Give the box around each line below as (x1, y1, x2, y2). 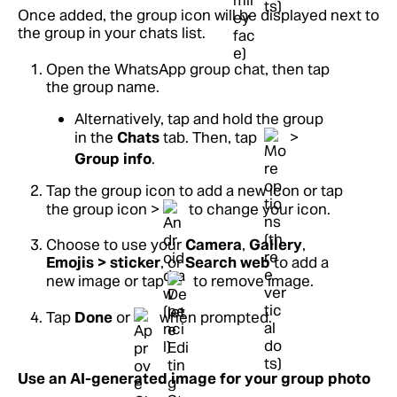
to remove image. (190, 270, 314, 291)
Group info (74, 149, 152, 168)
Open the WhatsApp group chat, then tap (46, 59, 330, 79)
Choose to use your (46, 235, 185, 254)
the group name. (46, 77, 160, 97)
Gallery (249, 235, 302, 254)
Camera (185, 235, 242, 254)
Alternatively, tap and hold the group (74, 109, 323, 128)
